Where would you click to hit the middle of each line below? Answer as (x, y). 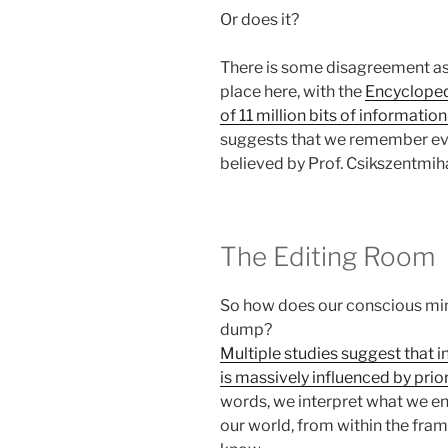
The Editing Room (327, 256)
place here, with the (292, 91)
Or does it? (259, 19)
